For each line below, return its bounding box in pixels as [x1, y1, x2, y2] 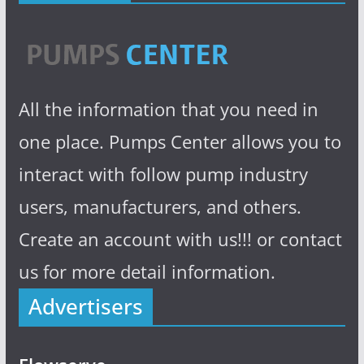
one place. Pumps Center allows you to [18, 129, 341, 154]
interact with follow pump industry [18, 162, 308, 187]
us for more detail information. [18, 259, 275, 284]
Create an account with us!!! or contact [18, 227, 342, 252]
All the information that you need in [18, 97, 318, 122]
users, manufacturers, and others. [18, 194, 301, 219]
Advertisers [28, 292, 143, 321]
